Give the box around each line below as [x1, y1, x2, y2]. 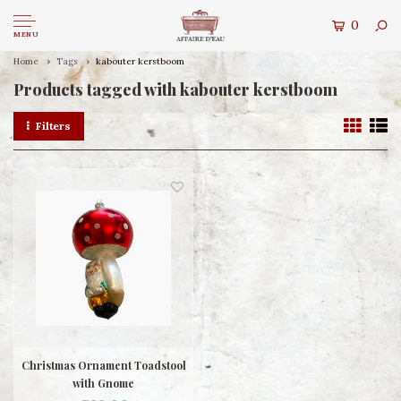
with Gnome [73, 376, 134, 390]
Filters [35, 119, 72, 132]
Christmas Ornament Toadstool [21, 358, 186, 372]
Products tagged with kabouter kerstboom [13, 79, 337, 100]
